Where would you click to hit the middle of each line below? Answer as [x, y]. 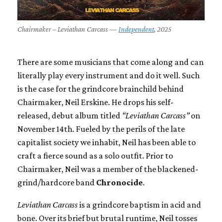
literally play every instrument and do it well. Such [109, 75]
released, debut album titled [70, 115]
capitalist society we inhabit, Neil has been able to [107, 142]
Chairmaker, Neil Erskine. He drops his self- [95, 102]
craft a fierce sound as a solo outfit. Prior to [95, 155]
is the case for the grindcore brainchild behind [101, 88]
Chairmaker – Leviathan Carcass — [68, 29]
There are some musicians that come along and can [111, 62]
